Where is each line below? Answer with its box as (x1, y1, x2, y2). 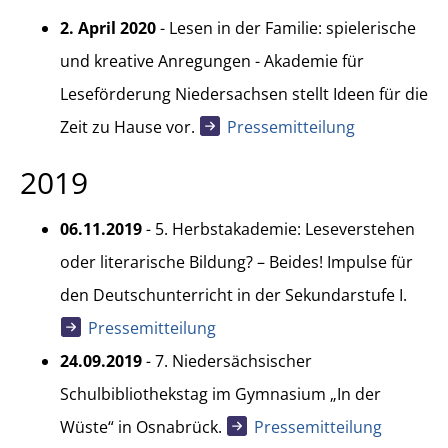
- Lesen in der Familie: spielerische (160, 16, 416, 39)
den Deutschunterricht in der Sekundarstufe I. (60, 283, 407, 306)
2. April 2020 (60, 16, 160, 39)
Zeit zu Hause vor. (60, 115, 199, 138)
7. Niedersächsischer (155, 349, 312, 372)
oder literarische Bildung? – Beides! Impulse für (60, 250, 413, 273)
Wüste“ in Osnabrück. (60, 415, 226, 438)
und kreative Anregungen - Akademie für (60, 49, 364, 72)
